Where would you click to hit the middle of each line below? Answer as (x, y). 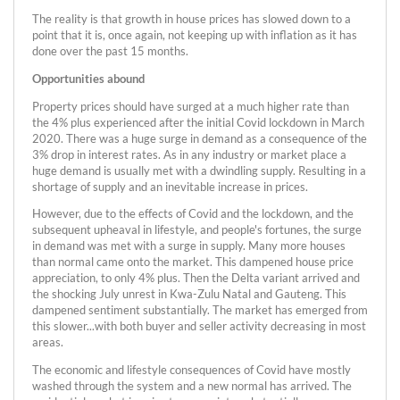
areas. (49, 342)
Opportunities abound (88, 78)
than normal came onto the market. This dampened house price (193, 262)
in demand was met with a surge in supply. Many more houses (189, 246)
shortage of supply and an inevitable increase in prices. (170, 186)
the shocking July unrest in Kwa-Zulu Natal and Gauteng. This (189, 294)
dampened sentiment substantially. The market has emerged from (200, 310)
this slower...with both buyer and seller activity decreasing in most (199, 326)
